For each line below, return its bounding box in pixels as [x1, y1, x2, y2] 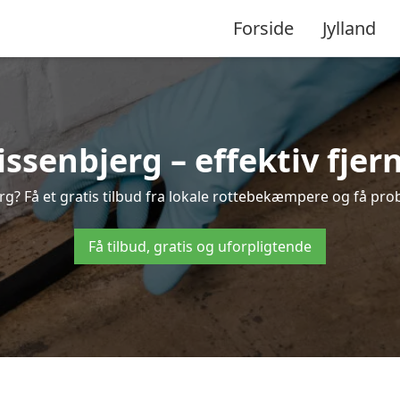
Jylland [322, 15, 376, 40]
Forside [233, 15, 294, 40]
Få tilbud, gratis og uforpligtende [88, 237, 312, 256]
